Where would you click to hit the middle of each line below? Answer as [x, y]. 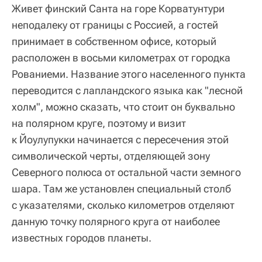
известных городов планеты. [82, 238]
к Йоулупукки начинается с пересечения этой [120, 140]
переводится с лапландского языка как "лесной [127, 91]
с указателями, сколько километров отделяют [123, 205]
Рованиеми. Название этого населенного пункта [129, 74]
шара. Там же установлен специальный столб [121, 189]
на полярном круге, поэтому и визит [99, 123]
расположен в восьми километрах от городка [121, 58]
